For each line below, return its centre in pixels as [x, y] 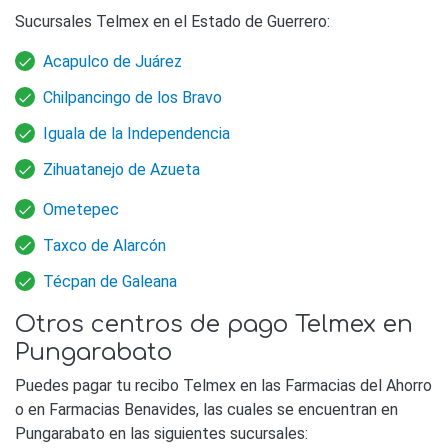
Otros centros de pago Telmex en [214, 324]
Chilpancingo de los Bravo [132, 98]
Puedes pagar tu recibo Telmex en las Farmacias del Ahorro [223, 386]
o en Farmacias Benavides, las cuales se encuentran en [206, 410]
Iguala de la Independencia [136, 134]
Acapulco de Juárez [112, 62]
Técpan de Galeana [110, 282]
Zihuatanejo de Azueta [121, 170]
